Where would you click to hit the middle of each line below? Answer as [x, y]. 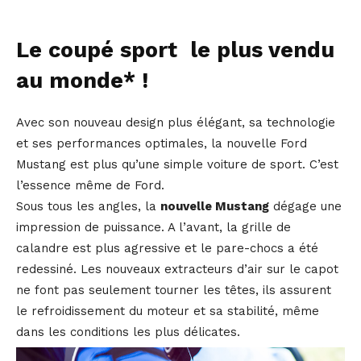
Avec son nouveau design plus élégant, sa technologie [176, 123]
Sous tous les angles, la [88, 207]
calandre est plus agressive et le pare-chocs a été [167, 249]
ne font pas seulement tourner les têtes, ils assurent [174, 290]
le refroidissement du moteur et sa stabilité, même [168, 311]
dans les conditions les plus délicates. [128, 332]
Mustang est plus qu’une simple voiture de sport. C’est [177, 165]
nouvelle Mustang [215, 207]
